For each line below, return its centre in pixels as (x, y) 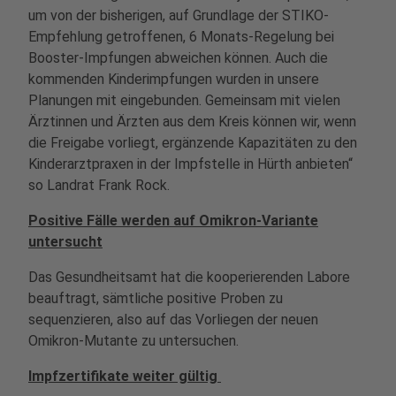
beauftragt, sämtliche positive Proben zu (156, 298)
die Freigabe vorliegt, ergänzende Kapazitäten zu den (193, 143)
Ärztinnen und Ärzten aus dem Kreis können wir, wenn (192, 122)
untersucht (65, 242)
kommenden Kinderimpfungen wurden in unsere (174, 79)
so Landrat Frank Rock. (99, 185)
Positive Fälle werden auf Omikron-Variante (173, 221)
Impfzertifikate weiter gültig (125, 376)
